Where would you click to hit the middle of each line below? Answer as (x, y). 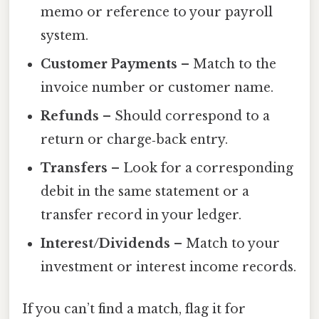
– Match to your (225, 244)
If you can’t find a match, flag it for (134, 309)
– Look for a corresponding (201, 168)
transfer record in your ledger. (141, 215)
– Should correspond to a (185, 116)
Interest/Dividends (106, 244)
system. (65, 36)
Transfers (74, 168)
